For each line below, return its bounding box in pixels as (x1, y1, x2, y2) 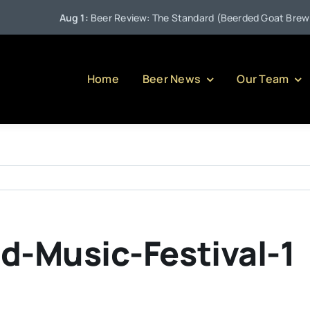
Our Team (237, 71, 289, 87)
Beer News (142, 71, 201, 87)
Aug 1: (37, 11, 69, 24)
